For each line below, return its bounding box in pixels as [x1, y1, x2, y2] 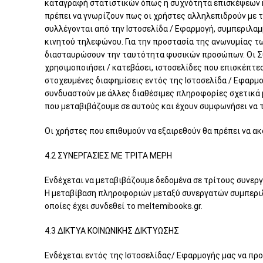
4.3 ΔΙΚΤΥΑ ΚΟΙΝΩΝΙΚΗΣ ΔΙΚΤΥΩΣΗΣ [45, 226, 179, 235]
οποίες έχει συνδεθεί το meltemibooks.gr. [45, 201, 203, 211]
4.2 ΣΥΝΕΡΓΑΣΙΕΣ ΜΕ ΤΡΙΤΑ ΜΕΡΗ [45, 151, 172, 160]
